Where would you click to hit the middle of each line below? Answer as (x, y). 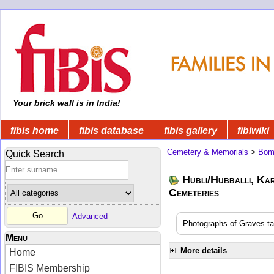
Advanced (90, 216)
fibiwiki (253, 130)
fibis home (35, 130)
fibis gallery (191, 130)
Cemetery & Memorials (208, 152)
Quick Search (35, 154)
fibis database (111, 130)
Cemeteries (194, 192)
